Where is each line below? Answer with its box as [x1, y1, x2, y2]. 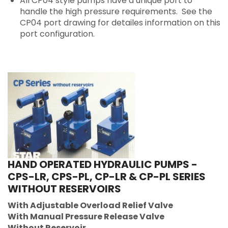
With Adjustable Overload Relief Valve [8, 199, 173, 212]
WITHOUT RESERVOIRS [8, 182, 121, 196]
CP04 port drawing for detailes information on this [20, 17, 220, 29]
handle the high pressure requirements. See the [20, 6, 212, 18]
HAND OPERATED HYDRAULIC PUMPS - [8, 157, 197, 172]
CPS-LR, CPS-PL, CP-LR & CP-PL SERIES [8, 169, 206, 184]
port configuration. [20, 28, 95, 40]
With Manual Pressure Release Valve [8, 211, 164, 223]
